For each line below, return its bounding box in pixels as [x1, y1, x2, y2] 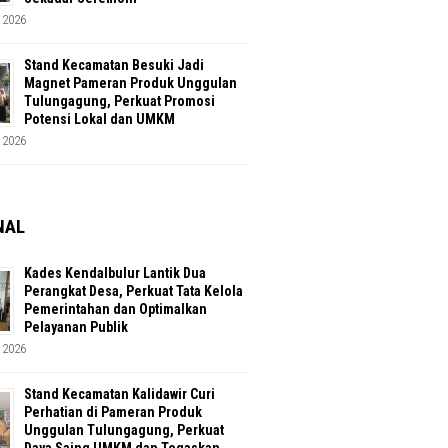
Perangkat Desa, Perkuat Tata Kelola [24, 282, 243, 299]
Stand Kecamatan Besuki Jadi [24, 56, 204, 73]
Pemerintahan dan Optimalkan [24, 300, 207, 317]
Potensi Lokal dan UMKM [24, 110, 175, 127]
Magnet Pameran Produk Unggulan [24, 74, 237, 91]
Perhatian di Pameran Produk [24, 403, 202, 420]
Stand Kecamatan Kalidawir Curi [24, 385, 215, 402]
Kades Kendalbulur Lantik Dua [24, 264, 206, 281]
